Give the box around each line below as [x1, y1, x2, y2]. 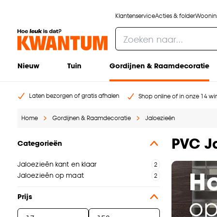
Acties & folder [155, 12, 195, 19]
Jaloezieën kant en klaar [17, 160, 97, 169]
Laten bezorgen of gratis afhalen [29, 92, 119, 100]
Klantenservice [115, 12, 155, 19]
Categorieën [17, 139, 62, 148]
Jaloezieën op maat [17, 171, 84, 180]
